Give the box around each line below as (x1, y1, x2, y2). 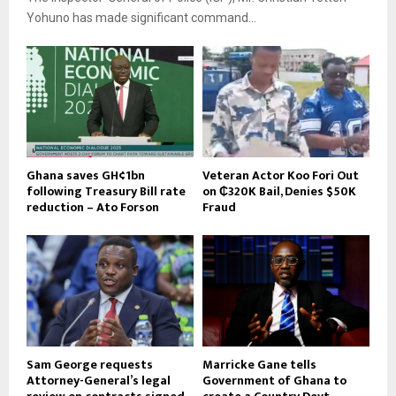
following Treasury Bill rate (27, 180, 186, 202)
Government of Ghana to (202, 369, 346, 391)
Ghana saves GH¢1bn (27, 164, 145, 186)
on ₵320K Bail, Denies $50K (202, 180, 356, 202)
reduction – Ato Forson (27, 196, 159, 217)
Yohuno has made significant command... (27, 10, 256, 25)
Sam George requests (27, 354, 153, 375)
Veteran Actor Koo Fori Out (202, 164, 359, 186)
